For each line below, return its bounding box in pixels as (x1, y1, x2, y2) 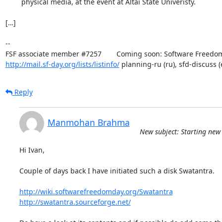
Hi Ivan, (19, 145, 45, 155)
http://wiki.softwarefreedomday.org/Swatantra (19, 186, 173, 196)
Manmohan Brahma (47, 116, 130, 128)
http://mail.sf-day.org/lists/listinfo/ (5, 59, 119, 69)
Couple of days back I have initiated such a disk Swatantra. (19, 166, 215, 175)
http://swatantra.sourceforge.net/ (19, 197, 131, 207)
